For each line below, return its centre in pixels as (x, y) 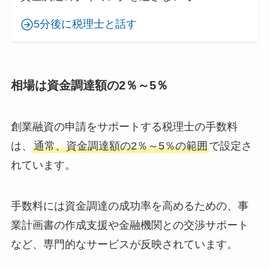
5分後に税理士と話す (86, 24)
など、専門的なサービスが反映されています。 (124, 244)
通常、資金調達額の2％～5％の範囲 (120, 146)
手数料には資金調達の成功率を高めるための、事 (129, 206)
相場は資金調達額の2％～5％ (89, 85)
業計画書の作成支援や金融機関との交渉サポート (129, 225)
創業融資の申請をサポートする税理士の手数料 (124, 126)
